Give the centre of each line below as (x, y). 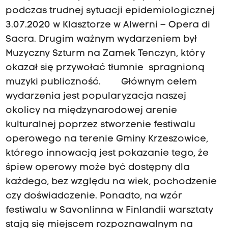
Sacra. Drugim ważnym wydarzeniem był (101, 40)
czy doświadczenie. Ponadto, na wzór (94, 196)
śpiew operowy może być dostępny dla (97, 168)
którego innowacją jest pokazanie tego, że (107, 154)
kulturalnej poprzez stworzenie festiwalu (100, 125)
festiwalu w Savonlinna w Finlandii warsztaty (109, 211)
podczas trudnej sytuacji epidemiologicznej (110, 11)
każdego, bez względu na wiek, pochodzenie (111, 182)
